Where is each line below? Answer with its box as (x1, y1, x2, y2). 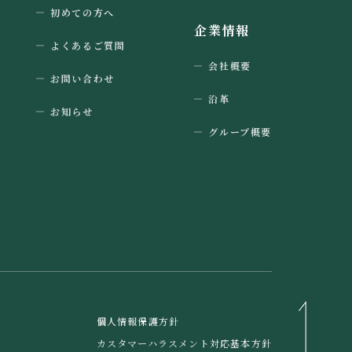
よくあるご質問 (50, 38, 126, 52)
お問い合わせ (50, 71, 115, 85)
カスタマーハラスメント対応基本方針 (96, 336, 272, 350)
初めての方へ (50, 5, 115, 19)
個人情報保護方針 (96, 314, 180, 328)
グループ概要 (208, 125, 272, 138)
